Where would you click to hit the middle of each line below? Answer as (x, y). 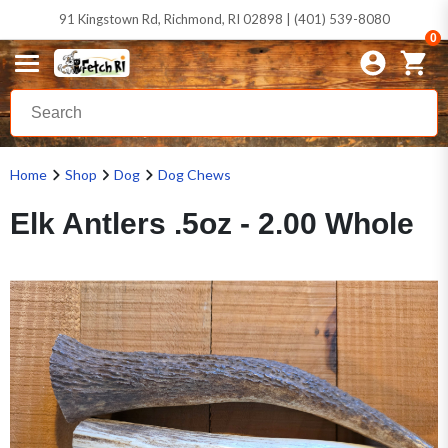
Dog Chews (194, 174)
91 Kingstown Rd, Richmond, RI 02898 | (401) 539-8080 (224, 19)
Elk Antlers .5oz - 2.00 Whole (212, 223)
